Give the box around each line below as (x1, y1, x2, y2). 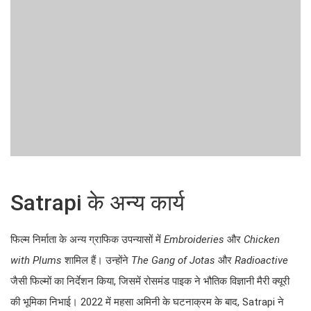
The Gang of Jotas (131, 254, 215, 267)
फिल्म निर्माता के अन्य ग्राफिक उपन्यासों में (10, 233, 164, 246)
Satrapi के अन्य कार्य (10, 190, 185, 217)
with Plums (10, 254, 62, 267)
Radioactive (235, 254, 288, 267)
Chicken (244, 233, 280, 246)
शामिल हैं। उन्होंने (62, 254, 131, 267)
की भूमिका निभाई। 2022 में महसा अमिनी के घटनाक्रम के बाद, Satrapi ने (10, 296, 284, 309)
